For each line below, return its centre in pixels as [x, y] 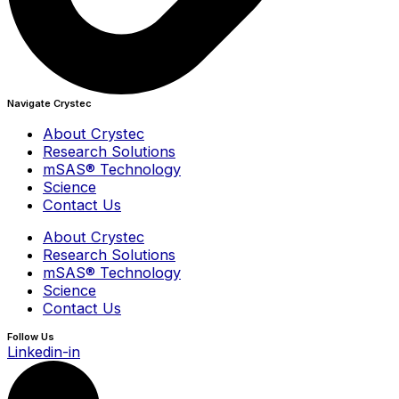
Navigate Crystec [49, 104]
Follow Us [31, 337]
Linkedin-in [44, 352]
